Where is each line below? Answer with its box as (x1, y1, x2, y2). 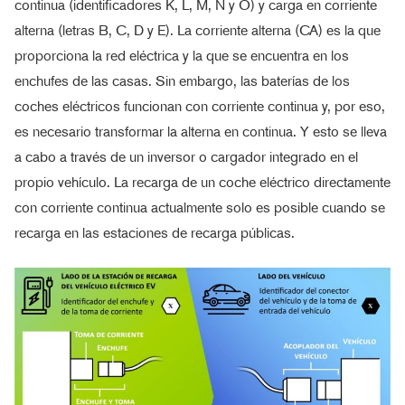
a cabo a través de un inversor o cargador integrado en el (14, 148, 358, 165)
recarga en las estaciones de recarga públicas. (14, 224, 295, 241)
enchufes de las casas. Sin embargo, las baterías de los (14, 72, 350, 89)
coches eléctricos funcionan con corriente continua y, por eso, (14, 98, 385, 115)
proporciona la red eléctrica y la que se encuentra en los (14, 47, 349, 64)
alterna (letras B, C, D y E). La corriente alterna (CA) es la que (14, 22, 381, 39)
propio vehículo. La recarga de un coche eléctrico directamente (14, 174, 391, 191)
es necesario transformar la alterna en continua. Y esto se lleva (14, 123, 387, 140)
